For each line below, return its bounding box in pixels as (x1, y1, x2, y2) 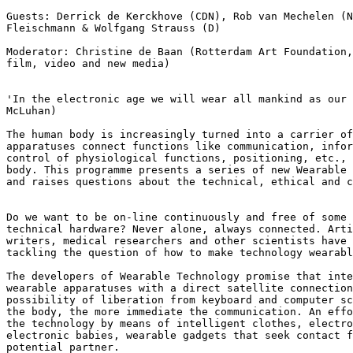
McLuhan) (6, 105, 57, 117)
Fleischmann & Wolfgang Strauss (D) (6, 22, 221, 34)
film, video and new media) (6, 58, 170, 69)
